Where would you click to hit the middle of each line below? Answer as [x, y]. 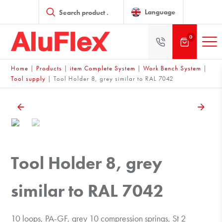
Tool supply [28, 79]
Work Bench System [172, 68]
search [49, 10]
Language [160, 12]
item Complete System [103, 68]
